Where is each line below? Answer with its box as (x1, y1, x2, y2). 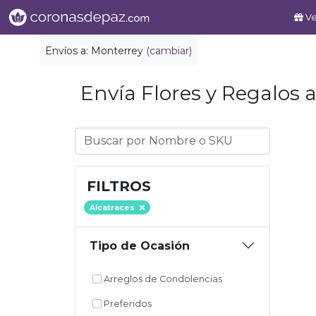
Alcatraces (89, 203, 137, 213)
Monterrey (91, 44, 143, 57)
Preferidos (101, 298, 152, 310)
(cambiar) (146, 44, 192, 57)
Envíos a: (45, 44, 91, 57)
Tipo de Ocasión (90, 238, 190, 253)
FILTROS (87, 178, 151, 195)
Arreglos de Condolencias (101, 274, 222, 285)
